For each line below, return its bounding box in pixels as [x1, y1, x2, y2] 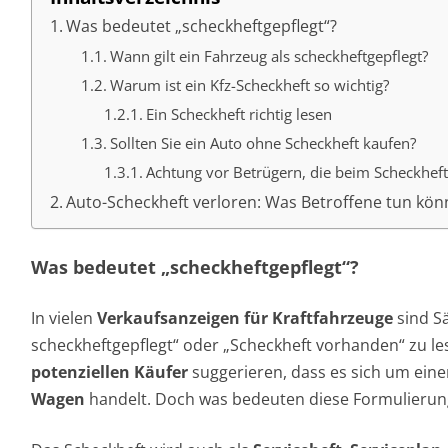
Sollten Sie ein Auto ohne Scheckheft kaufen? [109, 133, 416, 153]
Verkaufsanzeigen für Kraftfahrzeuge [97, 307, 393, 329]
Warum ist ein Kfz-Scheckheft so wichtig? [109, 75, 389, 95]
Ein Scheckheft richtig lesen [146, 104, 333, 124]
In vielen [31, 307, 97, 329]
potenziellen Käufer [31, 361, 188, 383]
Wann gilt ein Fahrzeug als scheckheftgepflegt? [109, 46, 428, 66]
